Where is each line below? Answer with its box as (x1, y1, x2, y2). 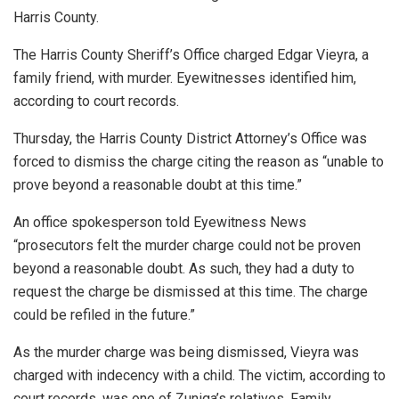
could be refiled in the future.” (13, 306, 195, 323)
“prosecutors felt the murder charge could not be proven (13, 237, 361, 254)
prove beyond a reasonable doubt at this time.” (13, 176, 302, 193)
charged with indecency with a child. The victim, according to (13, 367, 386, 384)
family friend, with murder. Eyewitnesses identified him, (13, 69, 356, 86)
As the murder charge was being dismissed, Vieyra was (13, 344, 359, 361)
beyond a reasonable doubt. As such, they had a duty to (13, 260, 354, 277)
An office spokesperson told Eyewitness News (13, 214, 306, 231)
